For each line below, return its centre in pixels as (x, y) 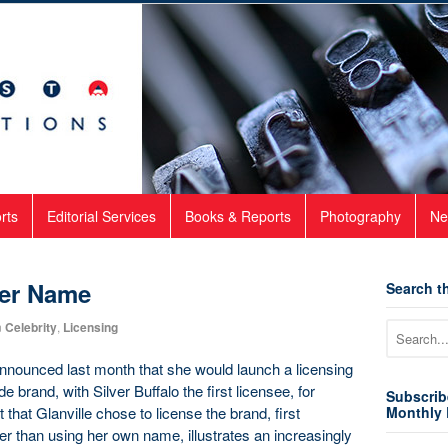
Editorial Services (101, 216)
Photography (360, 216)
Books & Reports (238, 216)
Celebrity (30, 327)
